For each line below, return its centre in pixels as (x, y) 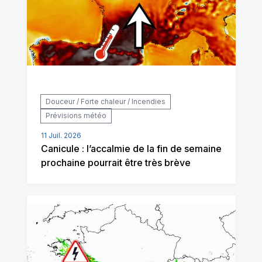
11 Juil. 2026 (61, 135)
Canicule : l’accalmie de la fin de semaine (131, 149)
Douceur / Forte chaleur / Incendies (105, 101)
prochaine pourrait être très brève (116, 163)
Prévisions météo (76, 116)
